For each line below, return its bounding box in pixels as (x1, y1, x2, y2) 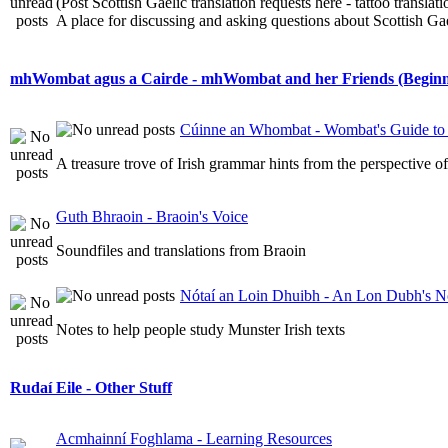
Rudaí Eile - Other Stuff (10, 379, 172, 397)
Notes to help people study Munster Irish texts (56, 321, 345, 338)
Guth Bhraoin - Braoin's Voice (56, 208, 248, 225)
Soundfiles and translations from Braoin (56, 242, 306, 259)
